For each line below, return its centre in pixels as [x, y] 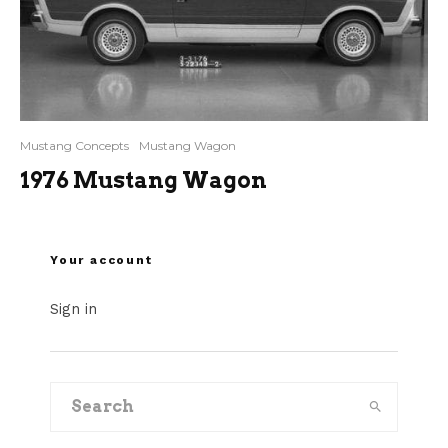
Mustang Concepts [74, 145]
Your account [101, 259]
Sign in [73, 308]
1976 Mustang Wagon [143, 179]
